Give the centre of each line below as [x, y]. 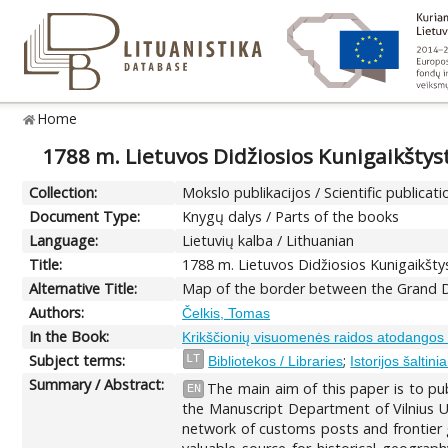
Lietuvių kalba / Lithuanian [268, 240]
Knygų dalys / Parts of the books [291, 216]
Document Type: [85, 216]
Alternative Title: [83, 288]
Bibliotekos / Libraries [276, 360]
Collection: [63, 192]
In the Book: [69, 336]
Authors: [57, 312]
